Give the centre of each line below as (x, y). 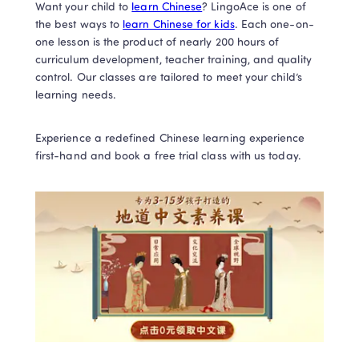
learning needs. (79, 95)
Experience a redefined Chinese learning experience (170, 139)
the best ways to (79, 25)
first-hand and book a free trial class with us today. (171, 156)
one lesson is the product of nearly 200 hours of (157, 42)
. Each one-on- (274, 25)
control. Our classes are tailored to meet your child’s (169, 78)
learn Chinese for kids (179, 25)
